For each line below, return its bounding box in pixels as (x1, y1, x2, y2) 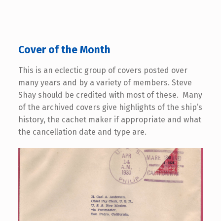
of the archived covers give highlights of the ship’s (18, 102, 202, 112)
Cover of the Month (18, 43, 110, 56)
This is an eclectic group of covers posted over (18, 65, 187, 75)
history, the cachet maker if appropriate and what (18, 114, 201, 124)
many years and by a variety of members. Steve (18, 77, 192, 87)
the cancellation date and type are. (18, 127, 147, 137)
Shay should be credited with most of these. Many (18, 90, 202, 100)
